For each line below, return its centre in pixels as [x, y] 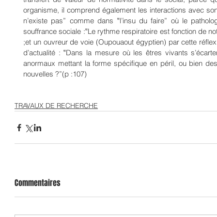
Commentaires [38, 183]
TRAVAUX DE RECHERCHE [56, 106]
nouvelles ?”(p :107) [55, 74]
